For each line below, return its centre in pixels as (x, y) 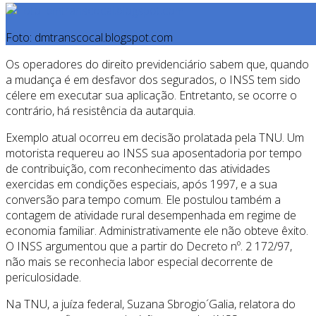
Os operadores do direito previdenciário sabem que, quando (157, 65)
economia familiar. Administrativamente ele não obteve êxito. (157, 231)
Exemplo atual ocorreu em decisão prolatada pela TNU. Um (155, 138)
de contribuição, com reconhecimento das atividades (138, 169)
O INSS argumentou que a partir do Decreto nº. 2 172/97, (149, 247)
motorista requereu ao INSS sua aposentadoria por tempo (154, 153)
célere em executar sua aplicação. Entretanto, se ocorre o (151, 96)
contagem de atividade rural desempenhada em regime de (151, 215)
